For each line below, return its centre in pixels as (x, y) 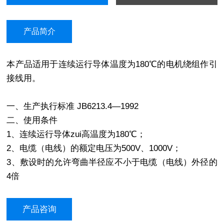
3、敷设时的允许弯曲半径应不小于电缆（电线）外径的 (112, 162)
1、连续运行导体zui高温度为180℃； (76, 134)
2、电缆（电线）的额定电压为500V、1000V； (94, 148)
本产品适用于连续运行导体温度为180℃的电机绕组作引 (112, 64)
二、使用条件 (32, 120)
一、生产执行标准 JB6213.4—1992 (73, 106)
